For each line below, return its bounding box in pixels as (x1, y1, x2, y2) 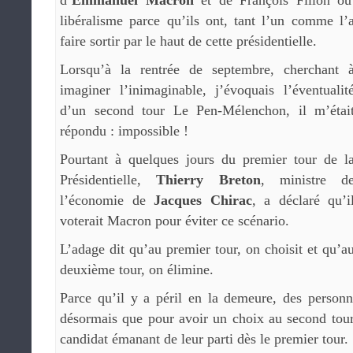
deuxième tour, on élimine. (60, 261, 214, 277)
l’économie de (60, 191, 154, 208)
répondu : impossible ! (60, 122, 188, 139)
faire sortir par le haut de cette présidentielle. (60, 32, 317, 49)
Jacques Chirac (154, 191, 252, 208)
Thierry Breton (156, 171, 261, 188)
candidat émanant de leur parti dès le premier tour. (60, 330, 348, 347)
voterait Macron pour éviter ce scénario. (60, 212, 289, 229)
